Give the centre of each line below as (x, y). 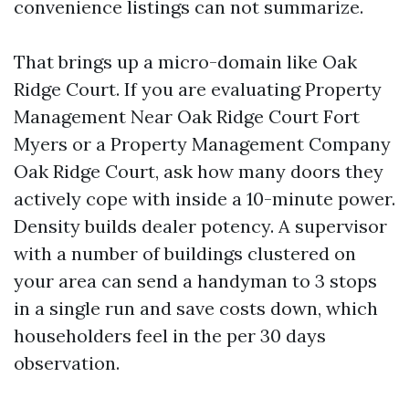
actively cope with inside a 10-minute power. (204, 199)
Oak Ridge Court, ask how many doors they (199, 171)
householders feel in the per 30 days (170, 336)
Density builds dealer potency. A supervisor (200, 226)
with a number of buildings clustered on (185, 253)
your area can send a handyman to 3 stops (195, 281)
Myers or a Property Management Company (202, 144)
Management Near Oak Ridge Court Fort (187, 116)
